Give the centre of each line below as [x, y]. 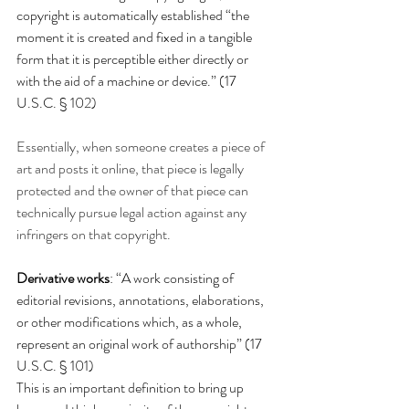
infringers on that [65, 234]
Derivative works [63, 278]
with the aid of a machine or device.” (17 [128, 80]
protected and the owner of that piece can [134, 190]
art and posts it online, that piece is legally [131, 168]
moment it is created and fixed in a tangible [136, 37]
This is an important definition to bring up [131, 387]
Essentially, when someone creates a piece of [142, 146]
